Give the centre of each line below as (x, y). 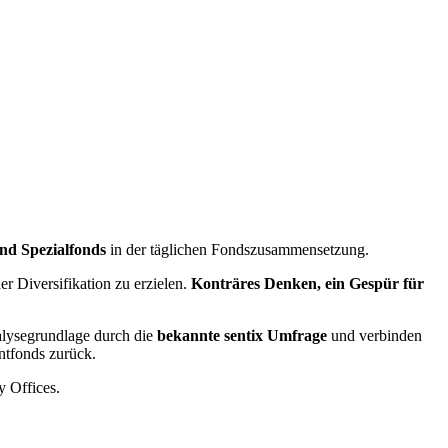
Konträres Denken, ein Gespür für (307, 283)
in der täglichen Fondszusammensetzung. (239, 249)
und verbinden (374, 335)
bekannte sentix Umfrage (242, 335)
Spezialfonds (63, 249)
